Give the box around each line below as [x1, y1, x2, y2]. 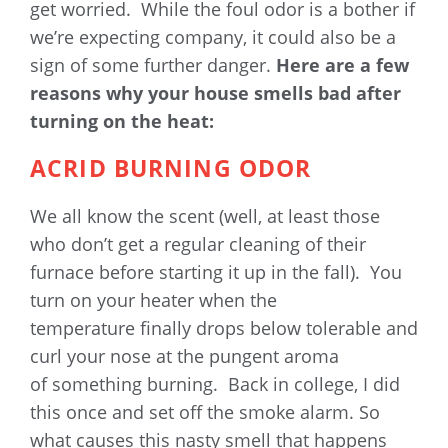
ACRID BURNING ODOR [30, 153, 312, 185]
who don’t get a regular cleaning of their [30, 232, 366, 257]
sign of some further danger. [30, 53, 276, 78]
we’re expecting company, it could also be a [30, 25, 396, 50]
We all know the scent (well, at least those [30, 204, 380, 229]
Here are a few [276, 53, 409, 78]
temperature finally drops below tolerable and [30, 316, 418, 341]
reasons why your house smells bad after [30, 81, 401, 106]
